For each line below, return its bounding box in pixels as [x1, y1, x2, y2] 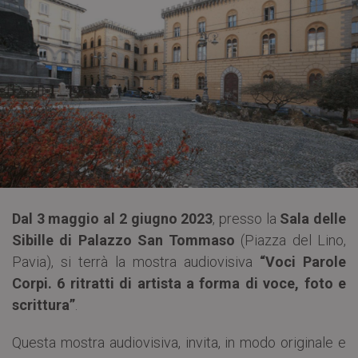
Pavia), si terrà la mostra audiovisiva [12, 253, 260, 270]
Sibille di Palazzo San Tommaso [12, 231, 236, 249]
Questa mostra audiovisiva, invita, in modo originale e [12, 333, 346, 351]
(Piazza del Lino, [235, 231, 347, 249]
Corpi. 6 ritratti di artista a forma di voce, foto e [12, 274, 346, 292]
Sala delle [280, 209, 347, 227]
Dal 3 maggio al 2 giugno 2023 [12, 209, 213, 227]
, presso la [213, 209, 280, 227]
